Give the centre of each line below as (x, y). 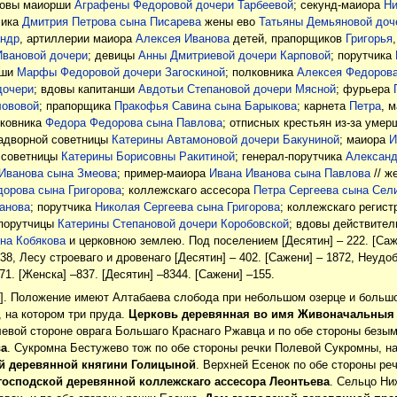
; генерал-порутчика (290, 157)
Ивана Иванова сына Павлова (289, 174)
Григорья (369, 39)
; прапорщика (76, 107)
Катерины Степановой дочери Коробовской (173, 225)
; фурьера (364, 90)
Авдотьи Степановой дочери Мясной (237, 90)
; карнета (323, 107)
